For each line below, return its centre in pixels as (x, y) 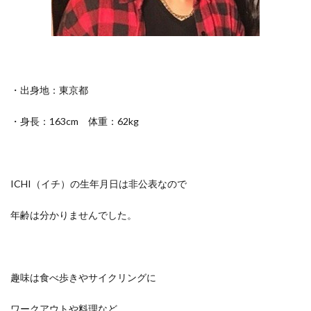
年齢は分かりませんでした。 (74, 215)
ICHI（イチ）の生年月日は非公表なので (99, 184)
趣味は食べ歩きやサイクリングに (83, 277)
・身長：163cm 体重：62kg (75, 121)
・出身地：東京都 (49, 90)
